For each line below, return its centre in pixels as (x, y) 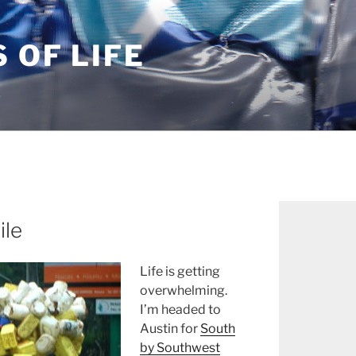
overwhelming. (184, 291)
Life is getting (180, 272)
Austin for (170, 329)
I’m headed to (180, 310)
